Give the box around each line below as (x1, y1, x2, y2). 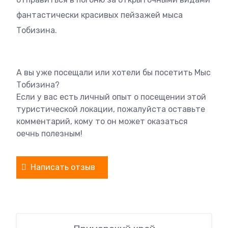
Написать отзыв (31, 162, 95, 173)
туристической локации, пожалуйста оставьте (16, 104, 205, 115)
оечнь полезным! (16, 129, 82, 139)
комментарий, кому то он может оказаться (16, 117, 188, 127)
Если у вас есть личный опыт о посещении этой (16, 92, 206, 102)
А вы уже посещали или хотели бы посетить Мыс (16, 68, 211, 78)
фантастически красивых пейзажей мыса (16, 10, 183, 20)
